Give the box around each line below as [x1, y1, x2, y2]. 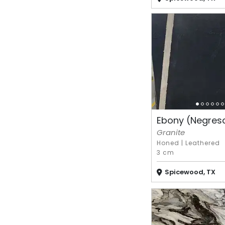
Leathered [185, 138, 220, 147]
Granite [156, 127, 185, 138]
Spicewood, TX [164, 167, 215, 177]
